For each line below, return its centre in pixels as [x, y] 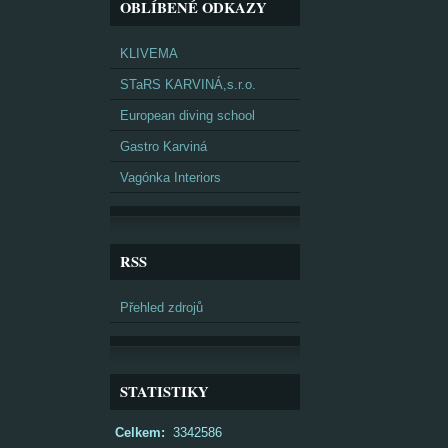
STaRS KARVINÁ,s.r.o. [188, 84]
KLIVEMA [149, 53]
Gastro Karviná [163, 146]
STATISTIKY [164, 391]
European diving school [187, 115]
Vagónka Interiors [170, 177]
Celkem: [140, 432]
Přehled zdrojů [161, 307]
